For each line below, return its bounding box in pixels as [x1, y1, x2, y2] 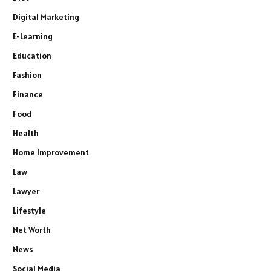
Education [13, 50, 51, 62]
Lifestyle [13, 205, 46, 217]
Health [13, 128, 39, 139]
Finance [13, 89, 43, 100]
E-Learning [13, 31, 53, 42]
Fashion [13, 70, 42, 81]
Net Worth [13, 224, 51, 236]
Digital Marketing [13, 11, 79, 23]
